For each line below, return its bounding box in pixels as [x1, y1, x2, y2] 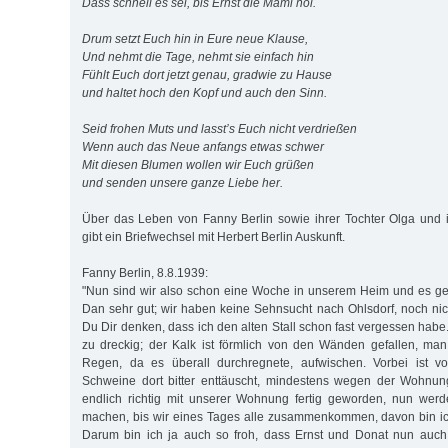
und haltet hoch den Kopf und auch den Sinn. [82, 85, 327, 100]
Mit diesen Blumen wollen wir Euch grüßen [82, 157, 314, 172]
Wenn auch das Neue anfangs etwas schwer [82, 139, 324, 154]
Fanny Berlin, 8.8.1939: [82, 265, 208, 280]
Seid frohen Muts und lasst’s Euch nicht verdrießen [82, 121, 357, 136]
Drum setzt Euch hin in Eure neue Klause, [82, 31, 308, 46]
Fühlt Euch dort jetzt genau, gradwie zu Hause [82, 67, 332, 82]
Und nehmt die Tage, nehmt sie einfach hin [82, 49, 314, 64]
